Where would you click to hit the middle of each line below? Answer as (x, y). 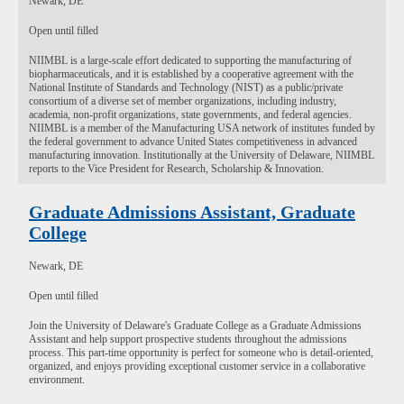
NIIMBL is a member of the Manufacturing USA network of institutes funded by (202, 128)
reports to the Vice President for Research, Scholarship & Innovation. (176, 169)
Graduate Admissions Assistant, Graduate (192, 212)
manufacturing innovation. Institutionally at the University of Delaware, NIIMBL (202, 155)
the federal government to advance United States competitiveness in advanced (193, 142)
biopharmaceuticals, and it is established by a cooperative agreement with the (191, 74)
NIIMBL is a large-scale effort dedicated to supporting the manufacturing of (190, 60)
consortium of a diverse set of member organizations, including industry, (183, 101)
